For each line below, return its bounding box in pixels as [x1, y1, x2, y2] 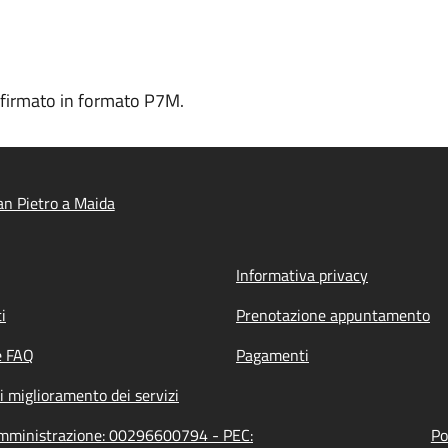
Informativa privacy [236, 263, 368, 287]
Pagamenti [236, 343, 309, 367]
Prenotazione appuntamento [236, 303, 430, 327]
